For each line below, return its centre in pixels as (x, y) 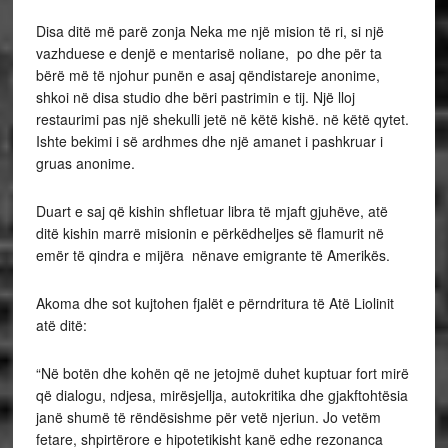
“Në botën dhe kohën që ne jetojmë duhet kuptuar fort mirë (222, 372)
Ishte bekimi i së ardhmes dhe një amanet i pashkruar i (209, 140)
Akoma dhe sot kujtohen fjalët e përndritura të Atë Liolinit (214, 302)
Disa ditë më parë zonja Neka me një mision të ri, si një (209, 30)
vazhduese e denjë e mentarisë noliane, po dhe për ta (208, 52)
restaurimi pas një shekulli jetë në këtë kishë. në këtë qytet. (222, 118)
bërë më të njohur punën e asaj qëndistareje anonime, (207, 74)
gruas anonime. (85, 162)
